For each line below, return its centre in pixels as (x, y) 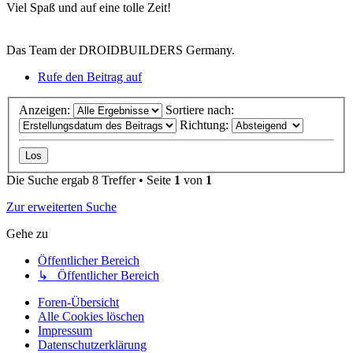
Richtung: (206, 124)
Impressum (65, 330)
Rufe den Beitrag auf (90, 77)
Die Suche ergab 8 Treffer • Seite (90, 180)
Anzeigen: (46, 110)
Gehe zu (27, 233)
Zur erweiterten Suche (61, 206)
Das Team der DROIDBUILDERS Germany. (121, 50)
